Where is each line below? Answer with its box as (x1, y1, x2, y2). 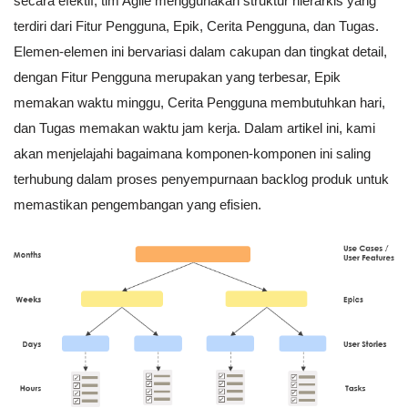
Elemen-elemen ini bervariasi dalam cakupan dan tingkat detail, (14, 44, 387, 60)
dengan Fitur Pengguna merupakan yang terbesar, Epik (14, 69, 341, 86)
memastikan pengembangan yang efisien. (14, 197, 261, 213)
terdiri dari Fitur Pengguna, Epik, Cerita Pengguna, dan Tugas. (14, 18, 379, 35)
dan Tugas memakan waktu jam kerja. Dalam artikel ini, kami (14, 120, 375, 137)
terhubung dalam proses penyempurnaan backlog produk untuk (14, 171, 389, 188)
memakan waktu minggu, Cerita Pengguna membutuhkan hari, (14, 95, 385, 111)
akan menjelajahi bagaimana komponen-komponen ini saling (14, 146, 371, 162)
